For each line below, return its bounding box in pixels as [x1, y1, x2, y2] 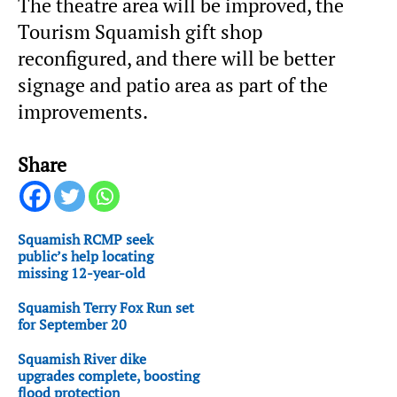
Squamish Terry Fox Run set [18, 298, 194, 318]
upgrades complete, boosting [18, 366, 199, 386]
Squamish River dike [18, 349, 146, 370]
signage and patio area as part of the [18, 73, 328, 98]
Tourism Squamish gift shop [18, 19, 262, 45]
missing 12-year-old [18, 263, 145, 284]
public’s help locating [18, 246, 153, 267]
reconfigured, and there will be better [18, 46, 335, 72]
